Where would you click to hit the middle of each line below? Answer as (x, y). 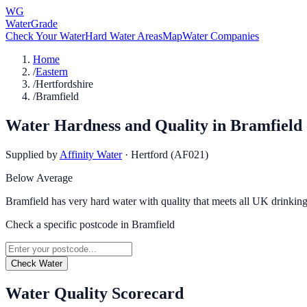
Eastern (52, 72)
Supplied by (32, 154)
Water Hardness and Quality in (118, 125)
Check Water (37, 263)
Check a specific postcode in (69, 224)
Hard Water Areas (124, 36)
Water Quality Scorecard (95, 293)
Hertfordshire (64, 84)
